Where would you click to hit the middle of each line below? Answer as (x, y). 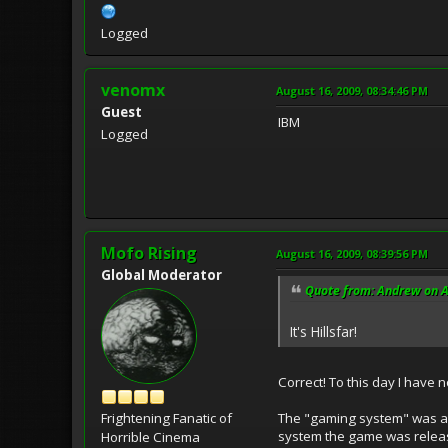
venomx (133, 89)
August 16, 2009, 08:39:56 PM (352, 253)
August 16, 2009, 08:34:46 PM (352, 90)
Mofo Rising (149, 252)
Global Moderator (161, 274)
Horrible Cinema (150, 436)
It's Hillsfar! (323, 331)
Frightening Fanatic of (166, 417)
